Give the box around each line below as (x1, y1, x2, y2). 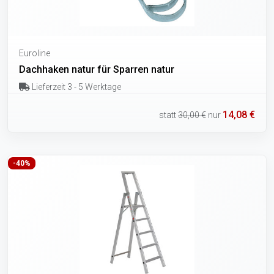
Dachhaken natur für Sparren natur (19, 64, 174, 76)
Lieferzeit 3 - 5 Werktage (29, 82, 121, 92)
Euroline (19, 48, 50, 59)
